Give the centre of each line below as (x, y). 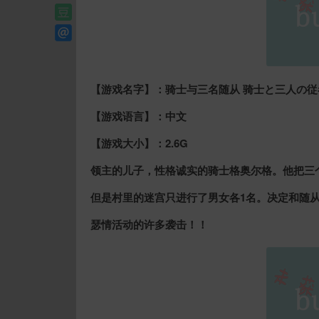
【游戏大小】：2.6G (139, 143)
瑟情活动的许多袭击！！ (149, 224)
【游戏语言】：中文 (138, 116)
